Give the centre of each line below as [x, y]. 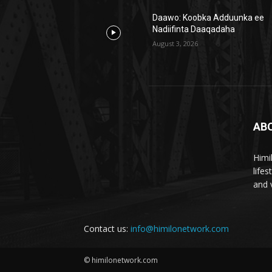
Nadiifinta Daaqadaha [194, 29]
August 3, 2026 [175, 44]
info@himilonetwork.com [180, 229]
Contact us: [107, 229]
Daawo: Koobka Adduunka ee [209, 18]
